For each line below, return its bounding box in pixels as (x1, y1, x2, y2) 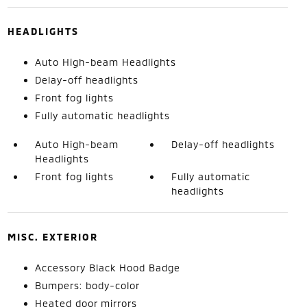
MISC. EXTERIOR (7, 231, 98, 243)
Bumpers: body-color (34, 280, 140, 291)
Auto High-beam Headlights (34, 56, 176, 68)
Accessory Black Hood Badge (34, 262, 180, 273)
